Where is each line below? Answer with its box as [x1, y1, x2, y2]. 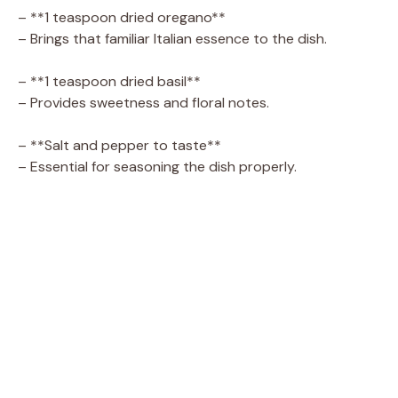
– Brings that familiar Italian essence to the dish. [18, 28, 327, 48]
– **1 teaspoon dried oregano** [18, 7, 226, 27]
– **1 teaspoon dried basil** [18, 71, 201, 91]
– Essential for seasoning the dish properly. [18, 156, 297, 176]
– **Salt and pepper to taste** [18, 135, 221, 155]
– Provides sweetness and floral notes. [18, 92, 269, 112]
